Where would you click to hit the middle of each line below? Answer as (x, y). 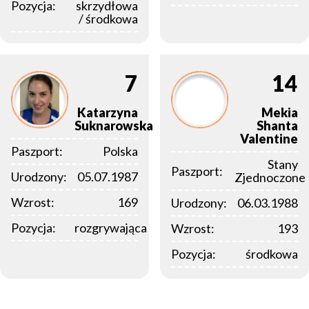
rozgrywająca (111, 228)
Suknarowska (114, 126)
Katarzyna (108, 113)
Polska (120, 151)
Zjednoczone (270, 178)
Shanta (277, 126)
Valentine (269, 139)
